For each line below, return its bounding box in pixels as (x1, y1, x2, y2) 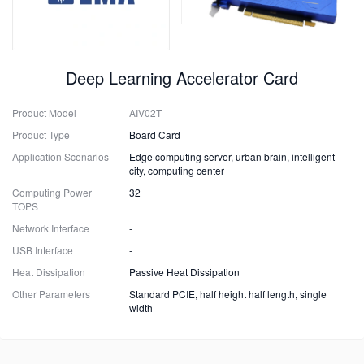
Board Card (129, 128, 181, 141)
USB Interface (12, 243, 73, 257)
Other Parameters (12, 287, 90, 301)
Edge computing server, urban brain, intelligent (129, 149, 336, 163)
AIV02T (129, 106, 162, 119)
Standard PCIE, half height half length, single (129, 287, 327, 301)
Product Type (12, 128, 70, 141)
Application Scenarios (12, 149, 109, 163)
